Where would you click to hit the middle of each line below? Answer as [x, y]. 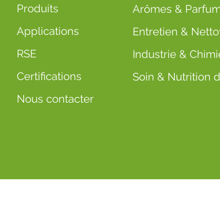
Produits [37, 8]
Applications [48, 31]
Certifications [49, 76]
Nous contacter [55, 99]
